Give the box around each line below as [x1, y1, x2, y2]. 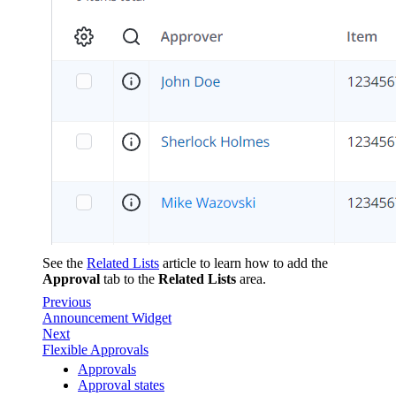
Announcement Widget [42, 309, 171, 325]
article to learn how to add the [159, 255, 328, 270]
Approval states [78, 377, 164, 392]
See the [42, 255, 87, 270]
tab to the [100, 270, 158, 286]
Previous [42, 293, 91, 309]
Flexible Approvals [42, 341, 148, 357]
